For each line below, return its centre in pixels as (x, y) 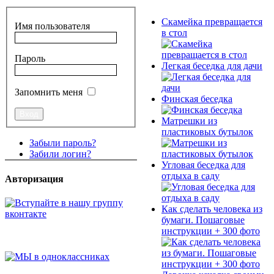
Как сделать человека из (212, 209)
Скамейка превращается (212, 21)
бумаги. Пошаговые (203, 220)
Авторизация (34, 179)
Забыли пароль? (63, 143)
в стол (174, 32)
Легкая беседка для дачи (212, 65)
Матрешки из (189, 120)
